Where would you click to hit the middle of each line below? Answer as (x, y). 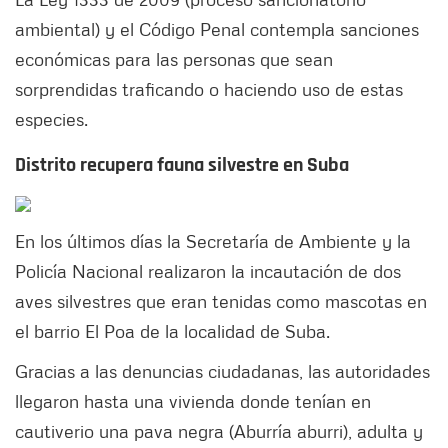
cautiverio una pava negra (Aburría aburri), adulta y (219, 431)
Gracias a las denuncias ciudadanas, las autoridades (222, 371)
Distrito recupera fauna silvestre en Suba (182, 165)
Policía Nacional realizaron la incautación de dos (208, 271)
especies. (54, 119)
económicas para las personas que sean (174, 59)
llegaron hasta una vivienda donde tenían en (193, 401)
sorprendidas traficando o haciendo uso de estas (209, 89)
